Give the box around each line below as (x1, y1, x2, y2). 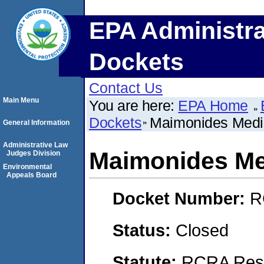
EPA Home (178, 97, 249, 114)
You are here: (89, 97, 179, 114)
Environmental (3, 163, 52, 171)
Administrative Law (3, 141, 68, 149)
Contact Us (89, 80, 163, 96)
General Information (3, 118, 70, 127)
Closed (176, 220, 229, 240)
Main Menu (3, 96, 39, 104)
